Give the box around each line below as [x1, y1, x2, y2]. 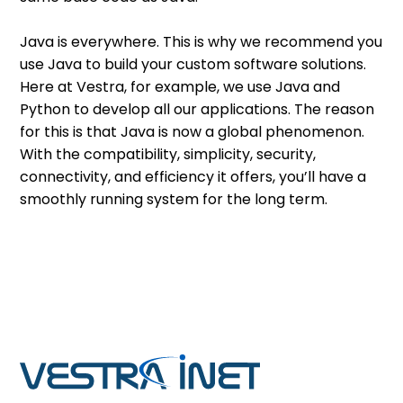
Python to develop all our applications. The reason [20, 98, 375, 120]
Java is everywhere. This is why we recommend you [20, 31, 383, 52]
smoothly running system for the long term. [20, 188, 332, 210]
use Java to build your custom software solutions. [20, 53, 367, 75]
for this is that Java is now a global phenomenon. [20, 121, 365, 142]
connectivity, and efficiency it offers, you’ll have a [20, 166, 367, 187]
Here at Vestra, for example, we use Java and [20, 76, 341, 97]
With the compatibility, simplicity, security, [20, 143, 317, 165]
